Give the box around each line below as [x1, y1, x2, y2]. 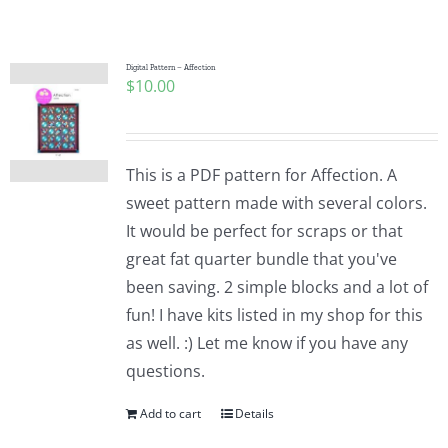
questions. [125, 360, 205, 382]
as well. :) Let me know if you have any [125, 332, 408, 354]
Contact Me [24, 388, 110, 411]
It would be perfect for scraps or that [125, 220, 403, 242]
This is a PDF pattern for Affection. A [125, 164, 397, 186]
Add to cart [139, 405, 201, 422]
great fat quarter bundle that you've [125, 248, 397, 270]
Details [234, 405, 274, 422]
